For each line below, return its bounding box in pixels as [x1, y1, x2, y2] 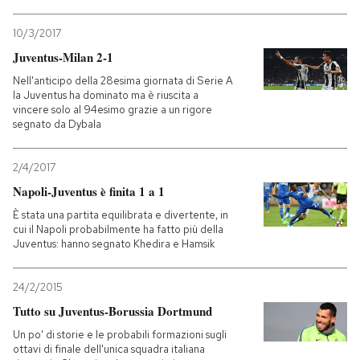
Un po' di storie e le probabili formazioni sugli [13, 328, 227, 342]
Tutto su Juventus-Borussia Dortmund [13, 302, 212, 320]
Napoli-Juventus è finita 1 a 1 [13, 182, 165, 200]
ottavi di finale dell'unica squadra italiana [13, 342, 205, 356]
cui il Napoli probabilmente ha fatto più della [13, 223, 223, 236]
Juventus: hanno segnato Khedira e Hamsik [13, 237, 215, 251]
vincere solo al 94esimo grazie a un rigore [13, 103, 212, 117]
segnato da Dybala [13, 117, 101, 131]
